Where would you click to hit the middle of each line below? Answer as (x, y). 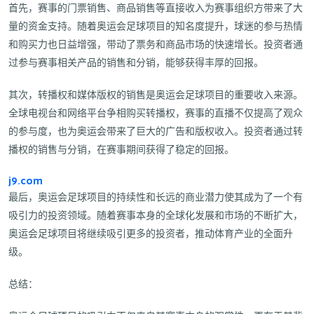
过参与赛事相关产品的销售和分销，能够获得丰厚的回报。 (136, 63)
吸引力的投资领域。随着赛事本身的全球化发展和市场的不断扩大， (156, 216)
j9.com (26, 181)
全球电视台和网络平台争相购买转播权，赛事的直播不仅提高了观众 (156, 114)
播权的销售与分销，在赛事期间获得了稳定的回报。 (121, 150)
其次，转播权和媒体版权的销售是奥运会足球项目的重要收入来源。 (156, 95)
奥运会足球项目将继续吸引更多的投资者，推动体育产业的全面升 (151, 234)
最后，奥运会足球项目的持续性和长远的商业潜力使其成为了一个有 (156, 198)
